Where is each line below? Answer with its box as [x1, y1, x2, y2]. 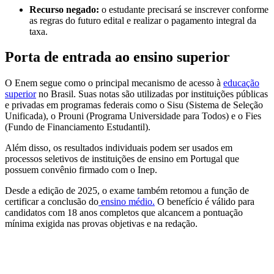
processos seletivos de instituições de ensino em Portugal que [5, 154, 239, 165]
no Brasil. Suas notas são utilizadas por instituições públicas [36, 89, 268, 100]
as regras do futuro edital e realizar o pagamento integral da [29, 15, 256, 26]
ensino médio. [98, 196, 155, 207]
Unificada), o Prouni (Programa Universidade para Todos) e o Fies [5, 111, 261, 122]
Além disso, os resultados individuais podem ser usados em [5, 143, 232, 154]
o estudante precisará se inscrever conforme [99, 4, 268, 15]
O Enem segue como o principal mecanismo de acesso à [5, 78, 223, 89]
